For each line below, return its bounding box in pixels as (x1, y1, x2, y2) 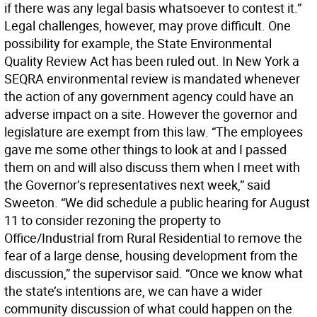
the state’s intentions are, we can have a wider (4, 282, 263, 299)
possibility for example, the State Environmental (4, 35, 272, 52)
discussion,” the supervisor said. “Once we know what (4, 265, 303, 282)
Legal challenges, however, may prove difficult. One (4, 17, 291, 34)
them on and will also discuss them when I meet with (4, 158, 300, 175)
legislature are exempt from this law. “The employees (4, 123, 303, 140)
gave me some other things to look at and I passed (4, 141, 287, 158)
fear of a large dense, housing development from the (4, 247, 298, 264)
